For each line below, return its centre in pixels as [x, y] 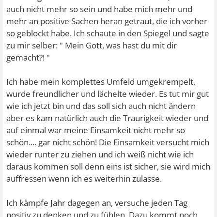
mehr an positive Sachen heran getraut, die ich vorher [107, 21]
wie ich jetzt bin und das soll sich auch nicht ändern [101, 106]
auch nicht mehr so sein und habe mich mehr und [100, 9]
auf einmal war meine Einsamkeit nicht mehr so [96, 130]
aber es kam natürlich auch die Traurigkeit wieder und [108, 118]
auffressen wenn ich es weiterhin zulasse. [84, 178]
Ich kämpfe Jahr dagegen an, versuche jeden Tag [97, 203]
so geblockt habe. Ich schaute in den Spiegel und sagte [108, 33]
